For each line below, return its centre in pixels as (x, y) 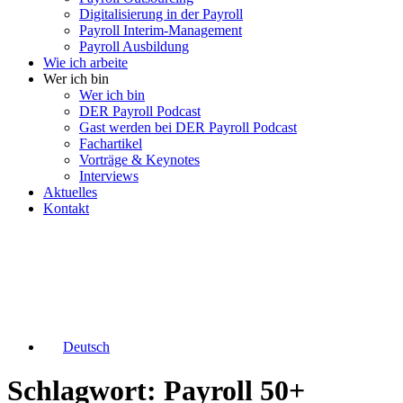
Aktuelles (70, 192)
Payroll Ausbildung (134, 46)
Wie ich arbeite (85, 63)
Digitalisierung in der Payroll (161, 14)
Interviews (109, 176)
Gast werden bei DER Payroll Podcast (188, 127)
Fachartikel (111, 143)
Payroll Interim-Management (161, 30)
